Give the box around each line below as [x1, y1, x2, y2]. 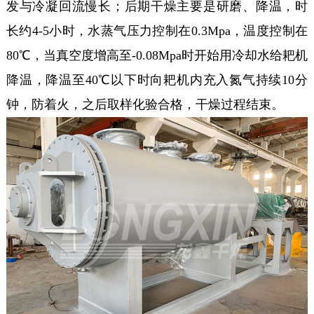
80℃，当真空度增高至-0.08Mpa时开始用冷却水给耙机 [6, 48, 308, 63]
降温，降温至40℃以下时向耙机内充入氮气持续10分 [6, 73, 308, 88]
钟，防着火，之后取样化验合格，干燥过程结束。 [6, 97, 284, 112]
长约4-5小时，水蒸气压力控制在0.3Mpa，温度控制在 [6, 24, 308, 39]
